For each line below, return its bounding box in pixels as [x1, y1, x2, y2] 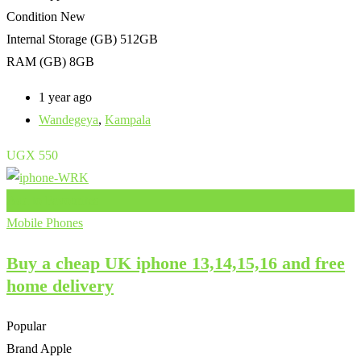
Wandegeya [39, 112, 98, 127]
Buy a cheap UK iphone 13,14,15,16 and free [6, 252, 345, 273]
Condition [6, 9, 57, 23]
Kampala [105, 112, 151, 127]
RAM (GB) [6, 54, 66, 68]
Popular [6, 318, 46, 333]
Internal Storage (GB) [6, 31, 117, 46]
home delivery [6, 275, 114, 296]
